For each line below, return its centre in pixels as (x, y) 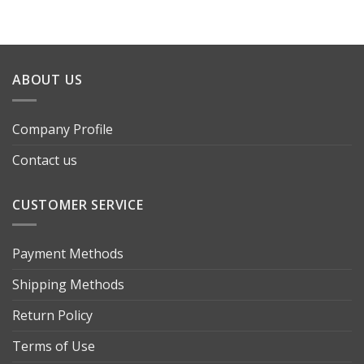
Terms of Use (54, 347)
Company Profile (63, 129)
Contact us (45, 160)
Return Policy (52, 316)
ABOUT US (48, 80)
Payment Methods (68, 254)
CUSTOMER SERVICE (78, 204)
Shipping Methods (68, 285)
